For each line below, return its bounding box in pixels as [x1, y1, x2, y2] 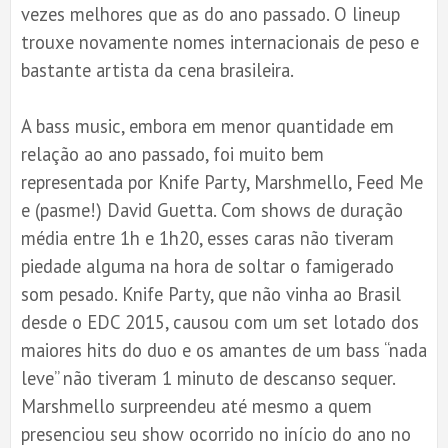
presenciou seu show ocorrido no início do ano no [21, 421, 411, 446]
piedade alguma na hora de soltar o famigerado [21, 253, 394, 278]
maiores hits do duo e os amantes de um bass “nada [21, 337, 427, 362]
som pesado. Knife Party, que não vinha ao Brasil [21, 281, 401, 306]
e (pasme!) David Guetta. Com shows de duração [21, 197, 403, 222]
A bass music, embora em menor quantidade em [21, 113, 394, 138]
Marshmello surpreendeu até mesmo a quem [21, 393, 372, 418]
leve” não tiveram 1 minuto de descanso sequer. [21, 365, 395, 390]
